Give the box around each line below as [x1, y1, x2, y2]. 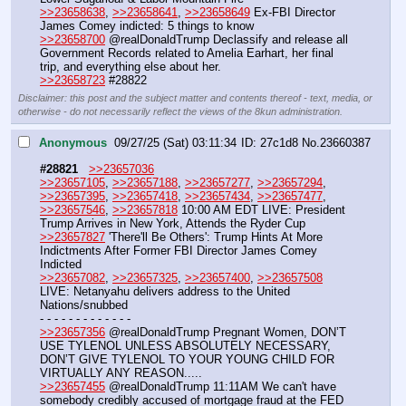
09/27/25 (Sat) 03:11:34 [114, 136, 237, 150]
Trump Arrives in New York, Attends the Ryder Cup [40, 216, 309, 230]
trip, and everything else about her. [40, 59, 221, 73]
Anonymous [39, 136, 107, 150]
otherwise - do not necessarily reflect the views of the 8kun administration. [18, 105, 343, 117]
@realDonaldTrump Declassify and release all [105, 32, 348, 46]
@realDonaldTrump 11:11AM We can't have [105, 379, 336, 393]
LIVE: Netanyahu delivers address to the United [40, 284, 290, 298]
